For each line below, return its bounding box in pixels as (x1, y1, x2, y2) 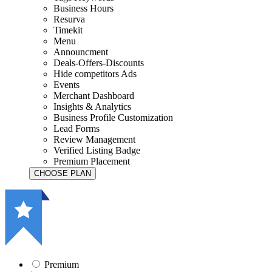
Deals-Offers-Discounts (53, 58, 144, 69)
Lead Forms (53, 123, 100, 134)
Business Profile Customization (53, 112, 173, 123)
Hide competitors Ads (53, 69, 137, 80)
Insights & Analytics (53, 101, 131, 112)
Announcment (53, 47, 108, 58)
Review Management (53, 134, 135, 145)
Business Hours (53, 3, 114, 14)
